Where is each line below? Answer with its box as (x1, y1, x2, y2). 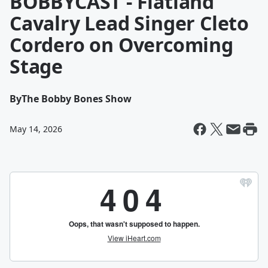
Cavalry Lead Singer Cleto (10, 10, 249, 36)
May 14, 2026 (10, 123, 62, 135)
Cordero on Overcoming (10, 32, 233, 57)
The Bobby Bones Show (22, 92, 132, 105)
